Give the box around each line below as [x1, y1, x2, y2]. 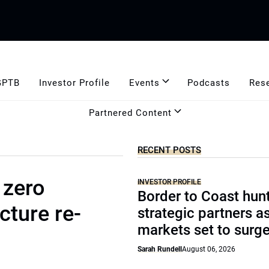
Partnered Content [89, 107, 172, 118]
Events [128, 77, 160, 88]
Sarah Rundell [138, 245, 183, 253]
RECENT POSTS [138, 145, 202, 156]
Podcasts [187, 77, 230, 88]
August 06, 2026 [182, 245, 236, 253]
